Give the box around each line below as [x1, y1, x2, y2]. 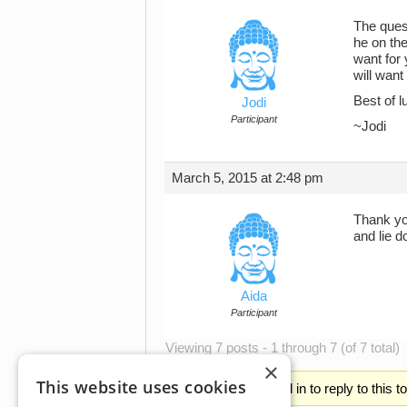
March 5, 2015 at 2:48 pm [172, 170, 323, 185]
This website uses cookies [36, 376, 246, 398]
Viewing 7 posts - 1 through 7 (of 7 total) [165, 340, 400, 355]
